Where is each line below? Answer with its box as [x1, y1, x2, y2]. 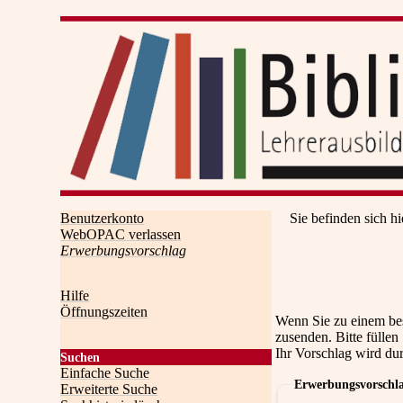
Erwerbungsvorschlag [60, 243, 187, 258]
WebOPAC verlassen [60, 227, 182, 242]
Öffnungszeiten [60, 304, 148, 319]
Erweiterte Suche [60, 381, 158, 397]
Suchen [60, 351, 101, 364]
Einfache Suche [60, 365, 150, 381]
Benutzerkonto [60, 210, 145, 226]
